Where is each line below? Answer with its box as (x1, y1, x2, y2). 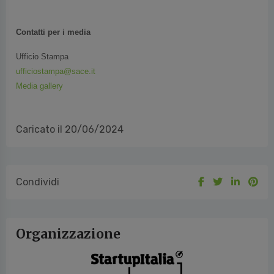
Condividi (16, 156, 59, 168)
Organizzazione (16, 206, 120, 222)
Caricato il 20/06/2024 (16, 103, 124, 115)
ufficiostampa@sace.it (16, 46, 95, 56)
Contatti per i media (16, 7, 91, 17)
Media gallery (16, 61, 63, 70)
